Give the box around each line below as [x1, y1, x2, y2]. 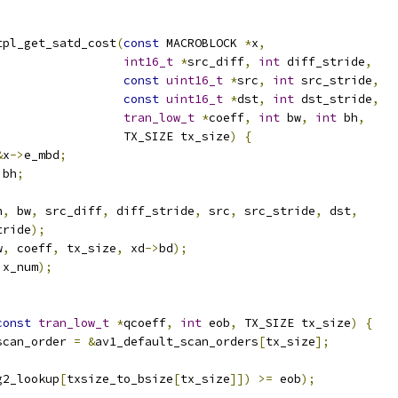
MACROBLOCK [159, 36, 244, 51]
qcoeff [123, 315, 166, 330]
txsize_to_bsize [67, 371, 173, 386]
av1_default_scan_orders [95, 334, 259, 349]
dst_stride [294, 92, 372, 107]
